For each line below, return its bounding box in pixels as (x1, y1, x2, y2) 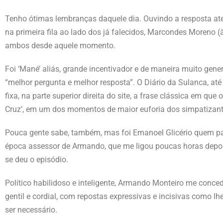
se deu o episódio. (5, 154, 68, 164)
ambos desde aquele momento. (5, 40, 115, 50)
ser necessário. (5, 205, 57, 215)
